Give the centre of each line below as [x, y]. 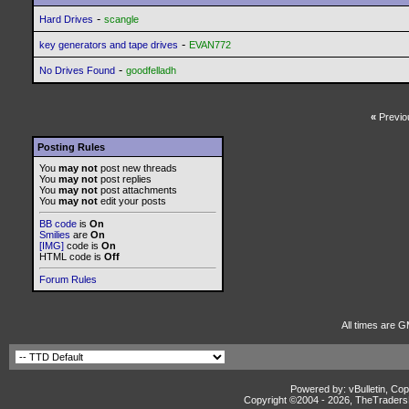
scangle [121, 19]
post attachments [137, 190]
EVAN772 [210, 45]
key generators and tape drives [109, 45]
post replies [125, 179]
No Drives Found [77, 70]
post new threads [137, 168]
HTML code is [72, 257]
